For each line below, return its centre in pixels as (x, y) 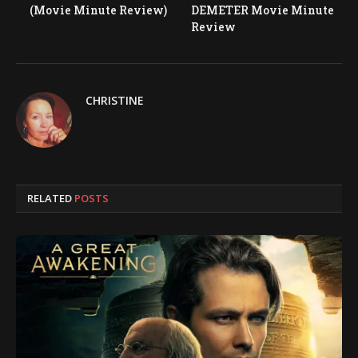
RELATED (51, 198)
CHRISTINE (115, 100)
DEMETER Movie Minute (263, 10)
